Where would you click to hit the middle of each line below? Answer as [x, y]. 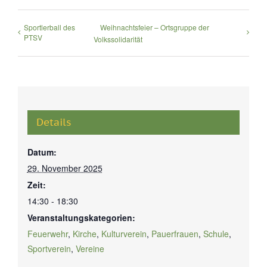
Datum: [42, 152]
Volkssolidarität [118, 39]
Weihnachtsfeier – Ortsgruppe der [155, 27]
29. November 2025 [65, 168]
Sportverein [49, 248]
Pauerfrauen [175, 233]
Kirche [84, 233]
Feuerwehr [47, 233]
